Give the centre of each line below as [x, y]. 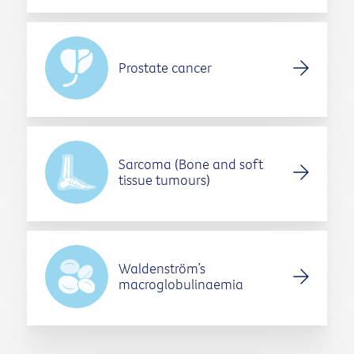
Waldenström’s [162, 269]
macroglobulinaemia [181, 284]
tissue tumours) [164, 180]
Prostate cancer [165, 68]
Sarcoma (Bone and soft [190, 164]
